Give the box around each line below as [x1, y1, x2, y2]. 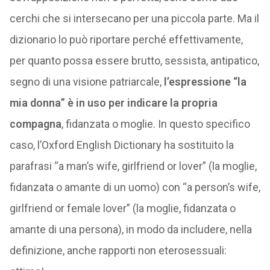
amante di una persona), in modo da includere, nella [9, 223, 252, 236]
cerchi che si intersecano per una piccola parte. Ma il [9, 12, 259, 25]
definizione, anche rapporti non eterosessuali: [9, 244, 227, 257]
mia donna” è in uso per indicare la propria [9, 96, 218, 109]
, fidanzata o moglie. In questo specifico [61, 118, 250, 130]
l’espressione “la [163, 75, 246, 88]
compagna [9, 118, 61, 130]
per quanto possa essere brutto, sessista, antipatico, [9, 54, 259, 67]
